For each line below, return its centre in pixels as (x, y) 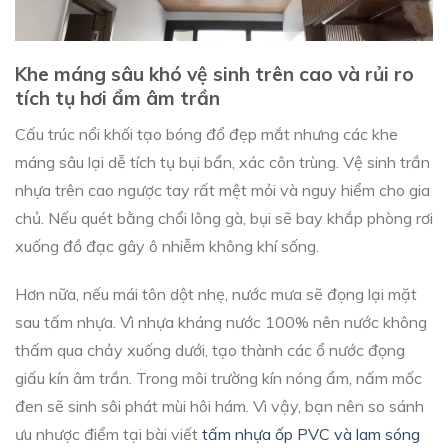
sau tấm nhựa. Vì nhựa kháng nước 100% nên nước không (221, 322)
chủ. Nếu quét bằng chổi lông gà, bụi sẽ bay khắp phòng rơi (224, 217)
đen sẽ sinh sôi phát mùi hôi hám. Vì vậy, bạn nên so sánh (219, 406)
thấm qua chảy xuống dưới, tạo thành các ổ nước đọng (210, 350)
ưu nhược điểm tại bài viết (108, 434)
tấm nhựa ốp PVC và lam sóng (311, 434)
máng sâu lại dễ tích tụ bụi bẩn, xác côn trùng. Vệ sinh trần (222, 161)
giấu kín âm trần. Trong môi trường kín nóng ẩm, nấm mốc (218, 378)
